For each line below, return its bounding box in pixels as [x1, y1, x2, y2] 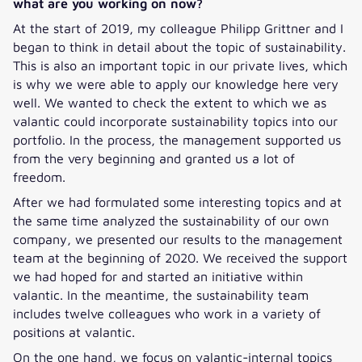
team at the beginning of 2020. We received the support [13, 249, 347, 265]
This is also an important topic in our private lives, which [13, 57, 347, 73]
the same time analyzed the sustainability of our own [13, 212, 329, 228]
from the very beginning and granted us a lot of [13, 149, 295, 166]
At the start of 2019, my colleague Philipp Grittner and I [13, 19, 343, 36]
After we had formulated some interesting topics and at [13, 193, 342, 209]
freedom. [13, 168, 65, 184]
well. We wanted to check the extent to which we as [13, 94, 326, 110]
